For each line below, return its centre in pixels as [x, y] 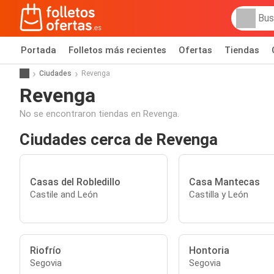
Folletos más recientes [117, 50]
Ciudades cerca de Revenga [119, 139]
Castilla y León [218, 194]
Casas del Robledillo [75, 182]
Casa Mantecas [224, 182]
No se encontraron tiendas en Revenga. [99, 114]
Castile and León [64, 194]
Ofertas [195, 50]
